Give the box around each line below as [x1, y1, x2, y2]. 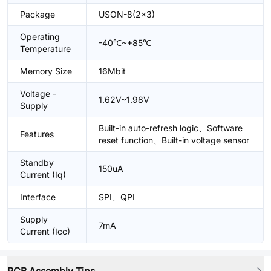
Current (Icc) [20, 226, 70, 237]
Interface [20, 192, 56, 202]
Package [20, 9, 55, 19]
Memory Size [20, 66, 72, 76]
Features [20, 129, 54, 139]
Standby [20, 157, 54, 168]
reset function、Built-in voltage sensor [99, 135, 249, 145]
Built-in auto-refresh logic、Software [99, 123, 243, 133]
